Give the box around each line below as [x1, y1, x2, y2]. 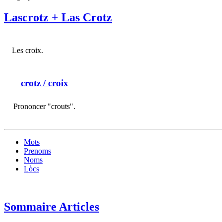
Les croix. [12, 46, 43, 55]
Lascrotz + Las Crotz [4, 11, 112, 24]
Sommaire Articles [4, 200, 99, 214]
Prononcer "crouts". [13, 102, 75, 111]
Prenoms [24, 147, 51, 156]
